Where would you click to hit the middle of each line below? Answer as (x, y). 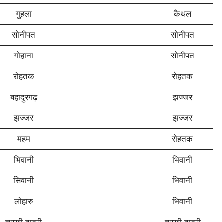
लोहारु (24, 201)
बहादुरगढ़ (24, 97)
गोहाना (24, 56)
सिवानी (24, 181)
